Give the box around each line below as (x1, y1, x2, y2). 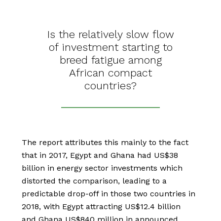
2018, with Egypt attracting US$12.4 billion (22, 202, 181, 212)
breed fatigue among (59, 54, 162, 67)
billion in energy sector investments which (22, 163, 183, 173)
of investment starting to (48, 41, 173, 54)
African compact (69, 67, 152, 79)
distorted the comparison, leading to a (22, 176, 167, 186)
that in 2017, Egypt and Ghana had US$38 (22, 150, 178, 160)
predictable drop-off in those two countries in (22, 189, 195, 199)
